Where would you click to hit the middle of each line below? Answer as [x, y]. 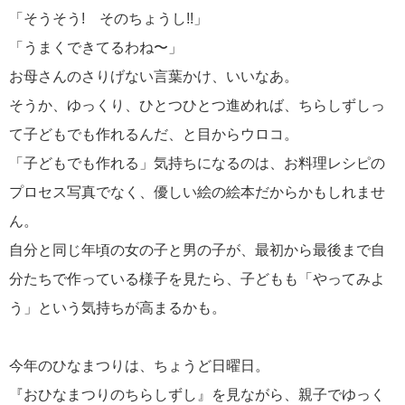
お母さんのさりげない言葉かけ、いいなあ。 [154, 76]
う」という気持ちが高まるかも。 [118, 307]
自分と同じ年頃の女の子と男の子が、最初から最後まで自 [197, 250]
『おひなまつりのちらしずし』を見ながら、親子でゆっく [197, 394]
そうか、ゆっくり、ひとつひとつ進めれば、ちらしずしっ [197, 105]
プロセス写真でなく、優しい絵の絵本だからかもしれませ [197, 192]
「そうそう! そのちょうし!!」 [108, 18]
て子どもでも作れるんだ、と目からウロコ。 [154, 134]
